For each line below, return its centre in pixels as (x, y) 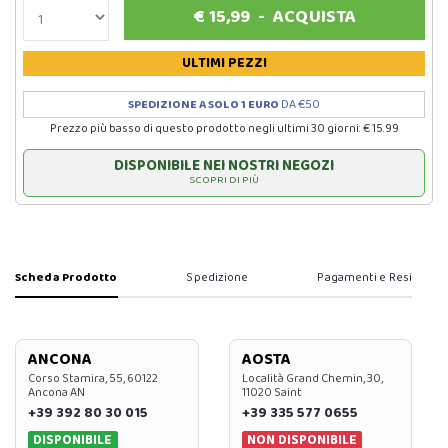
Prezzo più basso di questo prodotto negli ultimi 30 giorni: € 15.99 (224, 129)
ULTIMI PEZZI (224, 63)
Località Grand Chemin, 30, (312, 379)
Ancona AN (56, 393)
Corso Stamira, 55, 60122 (93, 379)
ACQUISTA (314, 17)
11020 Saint (271, 393)
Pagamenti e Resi (365, 278)
